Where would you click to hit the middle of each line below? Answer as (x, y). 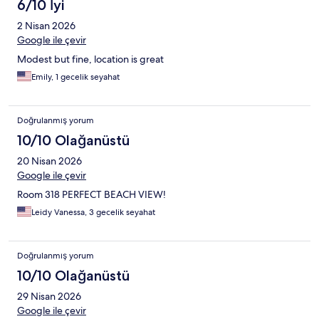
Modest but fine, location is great (90, 59)
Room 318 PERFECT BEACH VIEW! (91, 195)
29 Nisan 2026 (49, 297)
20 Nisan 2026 (49, 161)
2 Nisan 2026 (46, 26)
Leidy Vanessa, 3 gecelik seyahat (93, 213)
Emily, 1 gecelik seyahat (75, 77)
